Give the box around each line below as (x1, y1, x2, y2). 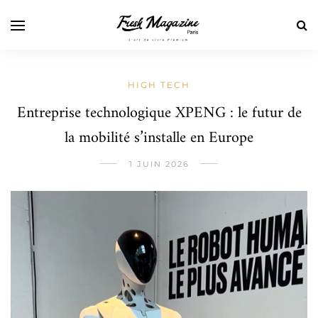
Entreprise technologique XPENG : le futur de (16, 99, 302, 127)
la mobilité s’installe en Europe (65, 124, 253, 152)
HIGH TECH (128, 79, 190, 90)
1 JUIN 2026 (128, 159, 190, 169)
